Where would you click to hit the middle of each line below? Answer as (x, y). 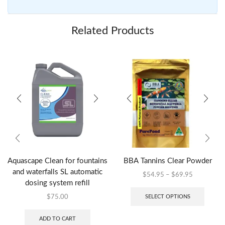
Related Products (113, 30)
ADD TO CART (58, 218)
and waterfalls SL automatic (58, 172)
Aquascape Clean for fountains (58, 161)
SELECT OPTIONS (167, 196)
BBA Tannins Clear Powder (167, 161)
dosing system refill (58, 183)
